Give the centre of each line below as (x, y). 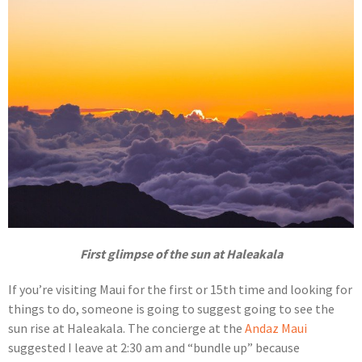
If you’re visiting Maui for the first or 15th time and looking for (180, 290)
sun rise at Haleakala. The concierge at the (126, 328)
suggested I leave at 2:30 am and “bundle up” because (154, 348)
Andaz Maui (276, 328)
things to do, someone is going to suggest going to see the (171, 309)
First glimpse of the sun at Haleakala (181, 254)
